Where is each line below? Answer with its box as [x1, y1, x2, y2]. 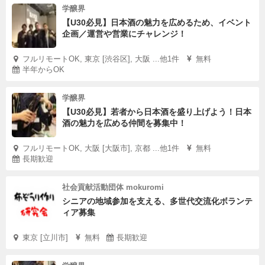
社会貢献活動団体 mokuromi [62, 183, 164, 192]
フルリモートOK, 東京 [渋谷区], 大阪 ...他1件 [22, 54, 179, 63]
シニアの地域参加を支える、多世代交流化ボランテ [62, 196, 253, 206]
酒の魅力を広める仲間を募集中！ [62, 118, 186, 128]
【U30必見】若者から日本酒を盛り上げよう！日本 [62, 107, 251, 117]
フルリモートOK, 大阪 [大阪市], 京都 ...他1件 [22, 144, 179, 153]
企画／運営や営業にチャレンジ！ [62, 29, 186, 38]
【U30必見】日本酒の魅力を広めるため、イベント [62, 18, 251, 27]
